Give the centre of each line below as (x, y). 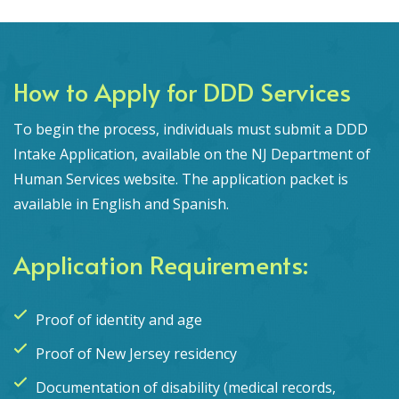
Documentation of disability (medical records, (186, 387)
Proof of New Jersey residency (136, 354)
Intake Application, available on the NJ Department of (192, 154)
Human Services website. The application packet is (181, 179)
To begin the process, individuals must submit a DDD (191, 129)
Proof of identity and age (119, 320)
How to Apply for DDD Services (182, 91)
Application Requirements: (161, 264)
